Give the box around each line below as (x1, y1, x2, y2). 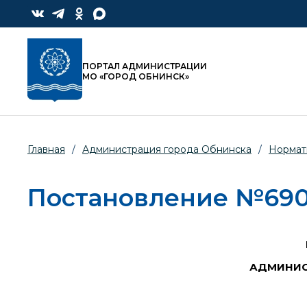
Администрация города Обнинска (82, 143, 251, 156)
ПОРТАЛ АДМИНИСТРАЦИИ (82, 61, 207, 72)
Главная (27, 143, 65, 156)
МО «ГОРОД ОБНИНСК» (82, 71, 189, 82)
